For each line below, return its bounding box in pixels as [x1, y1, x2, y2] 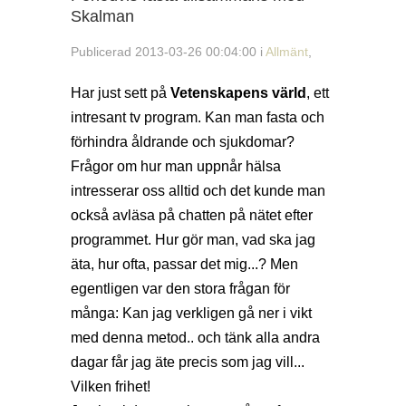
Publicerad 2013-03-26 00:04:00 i [71, 44, 266, 60]
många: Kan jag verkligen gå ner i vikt [71, 304, 312, 321]
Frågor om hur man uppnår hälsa [71, 158, 281, 174]
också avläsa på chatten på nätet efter [71, 207, 313, 223]
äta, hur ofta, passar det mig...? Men [71, 256, 298, 272]
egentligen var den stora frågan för [71, 280, 290, 296]
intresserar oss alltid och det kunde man [71, 182, 325, 198]
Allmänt [266, 44, 308, 60]
